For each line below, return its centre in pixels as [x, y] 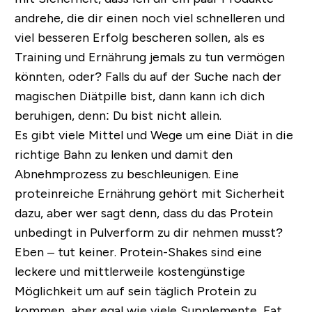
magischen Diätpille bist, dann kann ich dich [139, 96]
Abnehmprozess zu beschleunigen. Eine [126, 174]
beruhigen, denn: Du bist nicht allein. [118, 116]
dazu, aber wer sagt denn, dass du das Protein [143, 213]
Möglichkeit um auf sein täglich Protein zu [135, 291]
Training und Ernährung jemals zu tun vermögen [149, 57]
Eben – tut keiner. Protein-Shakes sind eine [138, 252]
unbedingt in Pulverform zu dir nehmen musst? [148, 233]
